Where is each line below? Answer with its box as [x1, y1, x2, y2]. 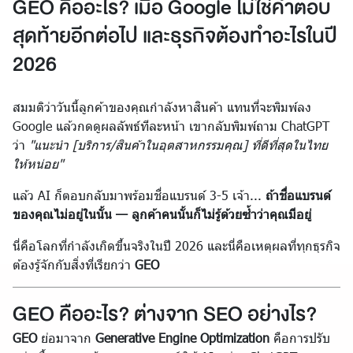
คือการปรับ [269, 330, 330, 345]
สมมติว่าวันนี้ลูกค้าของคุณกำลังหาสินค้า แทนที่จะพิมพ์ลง [13, 99, 311, 114]
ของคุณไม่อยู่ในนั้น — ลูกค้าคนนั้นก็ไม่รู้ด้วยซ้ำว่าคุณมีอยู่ [13, 206, 311, 221]
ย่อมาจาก [37, 330, 95, 345]
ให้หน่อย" [13, 156, 63, 171]
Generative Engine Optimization [95, 330, 269, 345]
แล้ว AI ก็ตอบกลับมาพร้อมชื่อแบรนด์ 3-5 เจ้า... [13, 188, 266, 203]
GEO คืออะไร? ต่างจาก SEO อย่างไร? [13, 297, 317, 331]
